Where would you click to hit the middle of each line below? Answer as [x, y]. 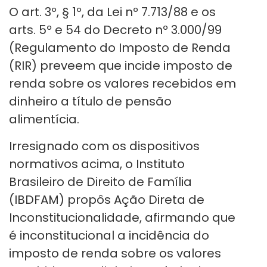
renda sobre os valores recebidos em [122, 84]
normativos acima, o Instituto [97, 164]
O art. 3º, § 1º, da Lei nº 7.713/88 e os [112, 12]
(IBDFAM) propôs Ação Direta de [107, 200]
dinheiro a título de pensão [90, 102]
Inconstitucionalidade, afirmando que [122, 218]
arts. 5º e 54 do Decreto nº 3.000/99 [115, 30]
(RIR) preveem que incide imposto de [121, 66]
